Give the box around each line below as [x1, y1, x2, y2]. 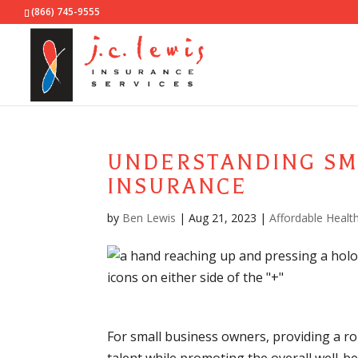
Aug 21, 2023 [189, 210, 257, 225]
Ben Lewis [122, 210, 177, 225]
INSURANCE [107, 174, 249, 199]
